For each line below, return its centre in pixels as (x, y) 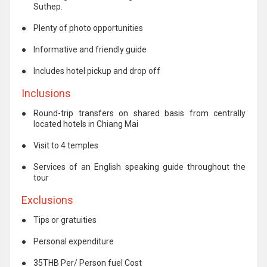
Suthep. (48, 6)
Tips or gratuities (65, 220)
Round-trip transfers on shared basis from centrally (139, 113)
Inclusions (46, 93)
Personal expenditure (74, 241)
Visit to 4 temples (66, 145)
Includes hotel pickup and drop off (97, 71)
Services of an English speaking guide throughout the (139, 167)
